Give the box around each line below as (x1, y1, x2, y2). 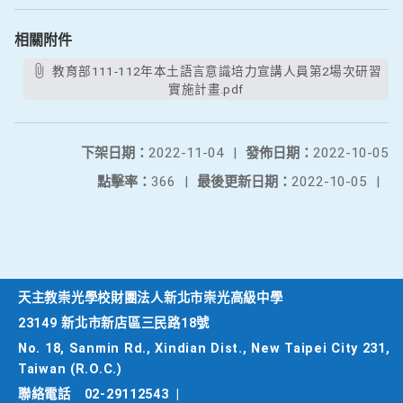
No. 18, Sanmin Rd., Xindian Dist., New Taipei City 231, (18, 341, 390, 356)
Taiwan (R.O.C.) (18, 362, 122, 377)
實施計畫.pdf (168, 82, 244, 96)
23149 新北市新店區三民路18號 (18, 316, 210, 331)
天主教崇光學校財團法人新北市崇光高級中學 (18, 291, 283, 306)
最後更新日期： (197, 174, 291, 190)
